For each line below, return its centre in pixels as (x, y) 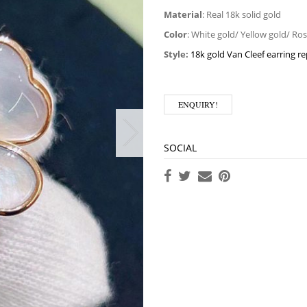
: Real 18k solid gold (242, 14)
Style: (176, 54)
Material (183, 14)
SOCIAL (180, 148)
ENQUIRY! (198, 104)
